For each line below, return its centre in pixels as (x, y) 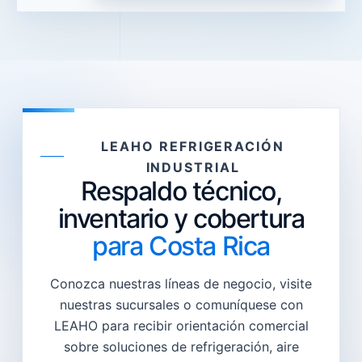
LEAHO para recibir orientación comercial (181, 325)
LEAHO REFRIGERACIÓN (193, 146)
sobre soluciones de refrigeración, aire (181, 346)
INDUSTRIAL (193, 167)
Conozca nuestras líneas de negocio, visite (181, 283)
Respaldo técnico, (181, 191)
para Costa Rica (181, 246)
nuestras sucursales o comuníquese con (181, 304)
